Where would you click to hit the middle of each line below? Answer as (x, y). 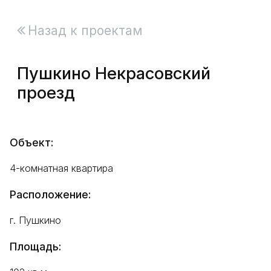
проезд (46, 93)
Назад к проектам (85, 31)
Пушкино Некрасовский (114, 73)
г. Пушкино (35, 220)
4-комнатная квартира (61, 168)
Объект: (31, 142)
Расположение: (50, 194)
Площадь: (35, 247)
